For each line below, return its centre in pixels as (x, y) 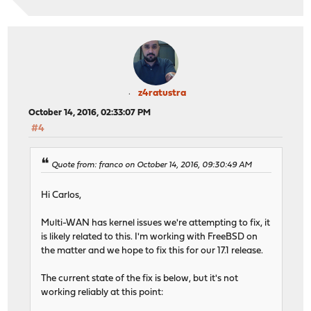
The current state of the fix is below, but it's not (140, 279)
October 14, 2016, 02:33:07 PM (90, 112)
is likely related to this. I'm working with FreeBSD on (150, 237)
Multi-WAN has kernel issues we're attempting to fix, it (156, 224)
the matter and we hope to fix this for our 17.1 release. (152, 251)
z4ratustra (162, 93)
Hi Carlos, (61, 196)
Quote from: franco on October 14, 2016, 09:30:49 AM (152, 166)
